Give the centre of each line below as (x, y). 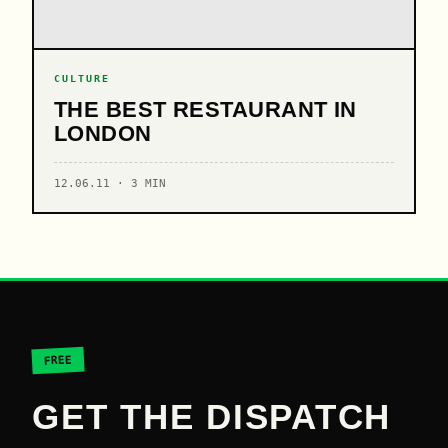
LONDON (103, 133)
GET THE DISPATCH (212, 416)
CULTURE (82, 78)
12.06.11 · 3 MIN (110, 183)
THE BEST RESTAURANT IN (205, 109)
